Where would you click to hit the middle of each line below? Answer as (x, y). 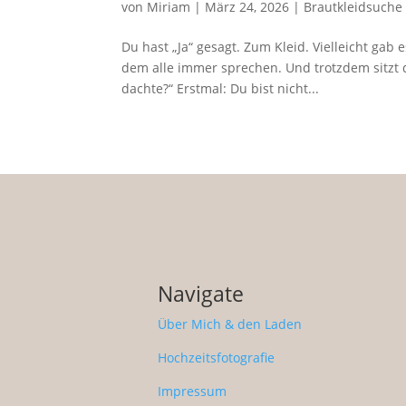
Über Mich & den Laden (230, 324)
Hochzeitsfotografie (217, 357)
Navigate (201, 293)
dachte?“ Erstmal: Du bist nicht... (221, 89)
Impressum (193, 391)
